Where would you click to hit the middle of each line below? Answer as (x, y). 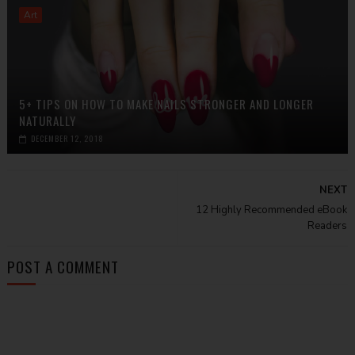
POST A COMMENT (63, 266)
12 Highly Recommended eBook (272, 210)
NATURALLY (47, 120)
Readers (328, 226)
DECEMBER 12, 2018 (67, 138)
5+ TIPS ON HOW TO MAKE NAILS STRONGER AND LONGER (166, 104)
